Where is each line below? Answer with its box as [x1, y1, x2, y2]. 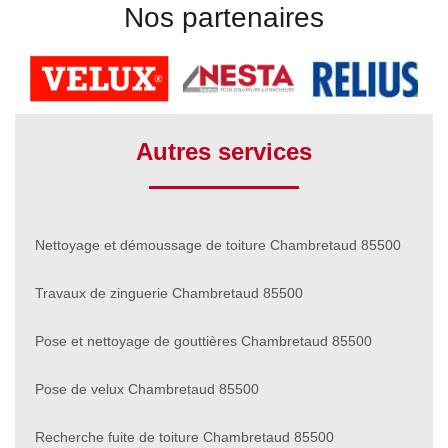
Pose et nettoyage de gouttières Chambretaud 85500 [35, 332, 372, 349]
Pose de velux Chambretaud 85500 [35, 380, 259, 397]
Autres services [136, 137, 312, 165]
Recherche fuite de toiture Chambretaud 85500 [35, 428, 334, 445]
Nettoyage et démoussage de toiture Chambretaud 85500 [35, 236, 401, 253]
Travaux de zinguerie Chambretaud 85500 [35, 284, 303, 301]
